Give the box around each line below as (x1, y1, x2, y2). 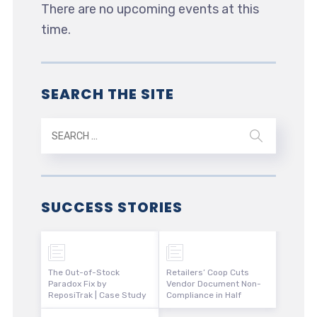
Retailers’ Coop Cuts (166, 267, 249, 278)
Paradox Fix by (47, 279, 107, 289)
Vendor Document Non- (166, 279, 261, 289)
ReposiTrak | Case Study (47, 290, 146, 301)
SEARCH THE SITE (40, 84, 174, 105)
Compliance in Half (166, 290, 241, 301)
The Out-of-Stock (47, 267, 120, 278)
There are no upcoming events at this (40, 1, 259, 18)
